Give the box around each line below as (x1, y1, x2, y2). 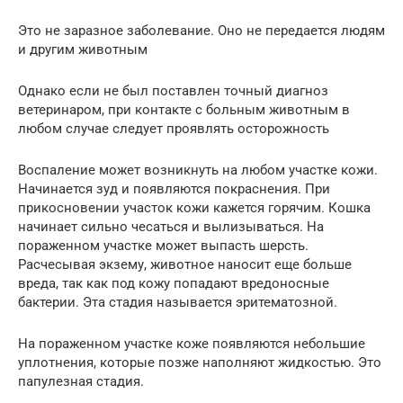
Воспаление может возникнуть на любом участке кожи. (18, 162, 378, 179)
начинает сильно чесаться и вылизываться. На (18, 219, 324, 236)
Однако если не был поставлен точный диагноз (18, 83, 328, 100)
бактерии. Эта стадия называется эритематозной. (18, 294, 337, 311)
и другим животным (18, 41, 148, 58)
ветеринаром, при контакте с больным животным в (18, 102, 350, 119)
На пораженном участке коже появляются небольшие (18, 336, 365, 353)
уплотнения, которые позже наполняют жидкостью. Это (18, 354, 381, 372)
